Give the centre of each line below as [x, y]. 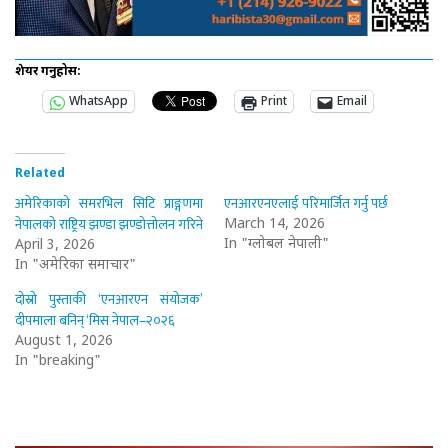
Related [40, 174]
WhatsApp [98, 102]
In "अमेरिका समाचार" [75, 266]
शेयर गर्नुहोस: [48, 72]
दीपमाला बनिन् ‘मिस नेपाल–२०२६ [95, 321]
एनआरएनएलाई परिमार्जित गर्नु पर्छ [306, 204]
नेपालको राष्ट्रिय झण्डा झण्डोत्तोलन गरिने [109, 225]
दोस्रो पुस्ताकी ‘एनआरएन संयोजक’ [109, 300]
